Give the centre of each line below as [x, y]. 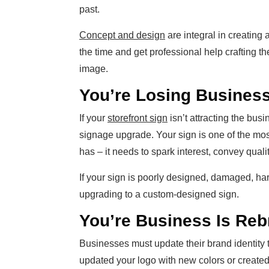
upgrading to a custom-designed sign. [159, 195]
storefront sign [138, 118]
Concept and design [122, 35]
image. [94, 69]
